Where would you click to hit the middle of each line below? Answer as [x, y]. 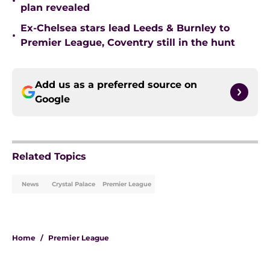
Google [52, 99]
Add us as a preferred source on [116, 85]
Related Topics [49, 157]
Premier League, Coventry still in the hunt [128, 43]
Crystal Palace [74, 184]
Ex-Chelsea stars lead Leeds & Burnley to [125, 28]
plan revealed [55, 8]
